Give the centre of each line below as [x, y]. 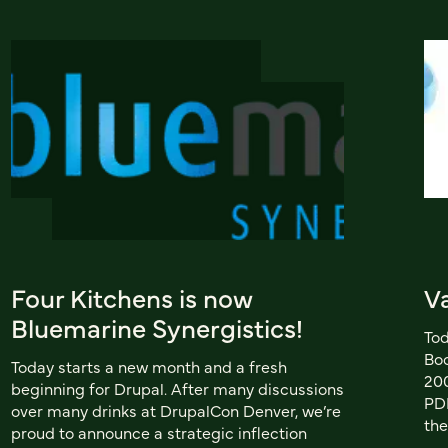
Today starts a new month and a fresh [148, 365]
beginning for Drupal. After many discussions [177, 387]
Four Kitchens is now [131, 296]
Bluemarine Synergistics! [156, 326]
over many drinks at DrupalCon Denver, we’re [175, 409]
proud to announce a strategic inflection [158, 431]
